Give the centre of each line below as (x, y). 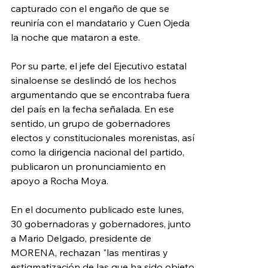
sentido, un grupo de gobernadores (92, 124)
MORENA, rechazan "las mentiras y (91, 253)
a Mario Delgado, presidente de (82, 238)
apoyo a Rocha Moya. (60, 181)
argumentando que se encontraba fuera (101, 95)
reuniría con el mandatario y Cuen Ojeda (101, 23)
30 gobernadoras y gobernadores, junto (102, 224)
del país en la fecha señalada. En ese (94, 109)
